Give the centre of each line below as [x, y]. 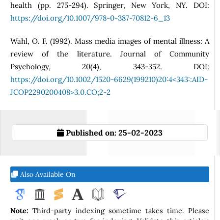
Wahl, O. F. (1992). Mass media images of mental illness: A [110, 41]
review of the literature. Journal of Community [110, 54]
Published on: [92, 132]
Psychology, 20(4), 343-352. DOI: [110, 67]
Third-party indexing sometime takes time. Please [119, 210]
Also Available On [47, 174]
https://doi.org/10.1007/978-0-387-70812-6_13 [90, 18]
